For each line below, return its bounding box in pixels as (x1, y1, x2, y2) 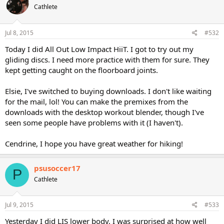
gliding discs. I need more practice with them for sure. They (5, 54, 209, 64)
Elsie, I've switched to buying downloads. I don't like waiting (5, 85, 211, 96)
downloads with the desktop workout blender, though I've (5, 106, 204, 117)
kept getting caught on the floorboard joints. (5, 64, 158, 75)
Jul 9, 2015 (5, 200, 33, 209)
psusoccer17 (34, 162, 80, 173)
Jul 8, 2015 (5, 28, 33, 37)
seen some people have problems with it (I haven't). (5, 117, 183, 127)
